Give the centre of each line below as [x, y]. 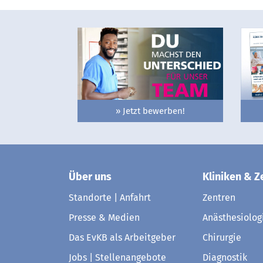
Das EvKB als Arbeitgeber [122, 237]
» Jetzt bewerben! [150, 111]
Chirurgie [222, 237]
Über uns [90, 176]
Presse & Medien [104, 217]
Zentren [219, 197]
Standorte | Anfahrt [110, 197]
